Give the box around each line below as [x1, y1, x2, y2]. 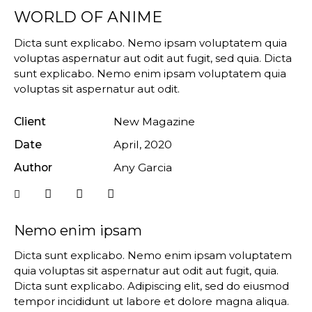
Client [14, 114, 46, 128]
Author [14, 160, 52, 174]
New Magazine [113, 114, 195, 128]
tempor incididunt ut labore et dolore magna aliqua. [14, 294, 289, 308]
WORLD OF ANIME [14, 7, 162, 26]
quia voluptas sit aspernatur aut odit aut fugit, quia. [14, 263, 279, 277]
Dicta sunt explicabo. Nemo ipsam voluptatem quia [14, 36, 287, 49]
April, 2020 [113, 137, 172, 151]
